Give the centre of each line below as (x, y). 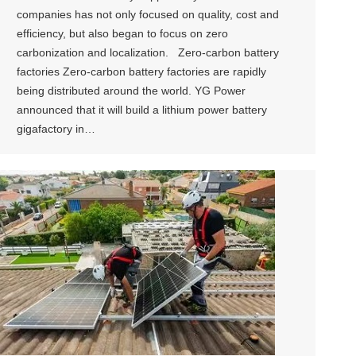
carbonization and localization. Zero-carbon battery (148, 52)
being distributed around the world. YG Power (131, 90)
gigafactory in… (56, 128)
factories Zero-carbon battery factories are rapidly (141, 71)
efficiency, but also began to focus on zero (122, 33)
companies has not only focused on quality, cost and (148, 14)
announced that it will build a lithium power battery (142, 109)
